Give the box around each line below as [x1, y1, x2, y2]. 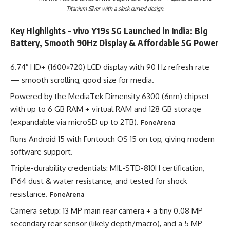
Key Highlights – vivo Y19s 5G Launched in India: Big [10, 25, 207, 36]
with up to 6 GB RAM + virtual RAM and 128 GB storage [10, 104, 201, 114]
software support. [10, 146, 73, 157]
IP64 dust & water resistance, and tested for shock [10, 176, 187, 186]
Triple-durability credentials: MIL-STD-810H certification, [10, 163, 204, 173]
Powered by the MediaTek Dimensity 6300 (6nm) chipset [10, 91, 209, 101]
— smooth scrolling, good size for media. [10, 74, 154, 85]
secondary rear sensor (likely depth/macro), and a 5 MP [10, 218, 202, 228]
